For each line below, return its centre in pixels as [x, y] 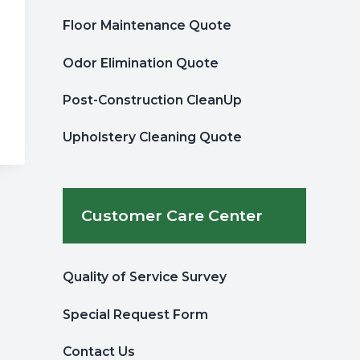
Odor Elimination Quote [141, 63]
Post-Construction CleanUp [153, 100]
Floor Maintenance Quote [147, 26]
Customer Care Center [172, 215]
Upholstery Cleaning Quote [153, 137]
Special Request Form [136, 314]
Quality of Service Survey [145, 277]
